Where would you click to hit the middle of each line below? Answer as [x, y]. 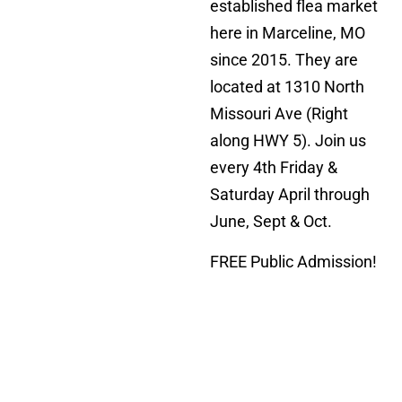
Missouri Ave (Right [279, 114]
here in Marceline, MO [287, 33]
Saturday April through [289, 195]
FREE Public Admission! [293, 261]
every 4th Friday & [273, 168]
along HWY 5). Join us [288, 141]
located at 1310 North [287, 87]
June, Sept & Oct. [271, 222]
